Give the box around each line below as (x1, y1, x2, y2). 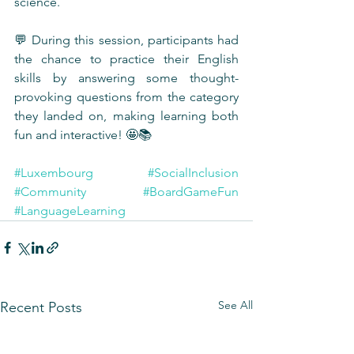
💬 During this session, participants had (14, 32, 239, 47)
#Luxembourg (14, 165, 93, 180)
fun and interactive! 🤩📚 (14, 127, 152, 142)
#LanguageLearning (14, 203, 126, 218)
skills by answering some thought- (14, 70, 239, 85)
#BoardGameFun (143, 184, 239, 199)
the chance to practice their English (14, 51, 239, 66)
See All (218, 298, 253, 312)
